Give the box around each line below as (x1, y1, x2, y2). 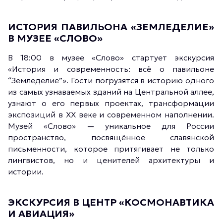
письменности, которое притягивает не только (8, 144, 214, 154)
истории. (8, 166, 44, 176)
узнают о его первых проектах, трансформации (8, 98, 214, 108)
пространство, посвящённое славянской (8, 132, 214, 142)
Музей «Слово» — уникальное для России (8, 121, 214, 131)
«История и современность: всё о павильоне (8, 64, 214, 74)
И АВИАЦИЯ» (8, 208, 74, 220)
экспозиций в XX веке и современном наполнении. (8, 110, 214, 119)
